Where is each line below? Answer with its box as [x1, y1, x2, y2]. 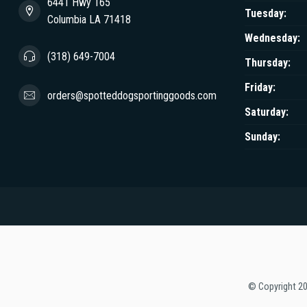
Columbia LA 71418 [47, 13, 131, 26]
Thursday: [245, 56, 291, 69]
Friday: [245, 81, 275, 94]
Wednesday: [245, 32, 300, 45]
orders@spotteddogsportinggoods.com [47, 88, 217, 102]
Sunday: [245, 130, 280, 143]
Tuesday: [245, 7, 286, 20]
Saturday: [245, 106, 288, 119]
